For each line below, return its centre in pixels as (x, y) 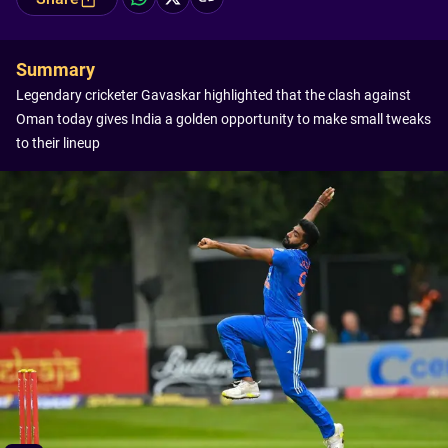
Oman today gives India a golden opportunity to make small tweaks (223, 119)
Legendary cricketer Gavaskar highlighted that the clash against (213, 95)
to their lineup (58, 143)
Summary (55, 69)
